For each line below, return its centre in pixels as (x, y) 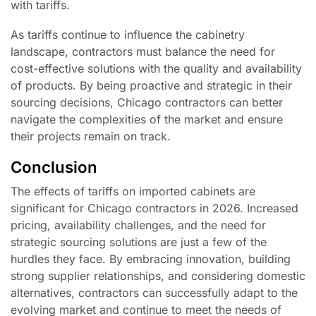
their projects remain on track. (91, 136)
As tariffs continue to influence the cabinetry (128, 35)
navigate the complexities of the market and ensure (147, 120)
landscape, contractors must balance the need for (143, 52)
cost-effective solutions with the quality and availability (156, 69)
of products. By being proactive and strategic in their (151, 86)
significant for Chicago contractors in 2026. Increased (154, 208)
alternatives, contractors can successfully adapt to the (154, 292)
